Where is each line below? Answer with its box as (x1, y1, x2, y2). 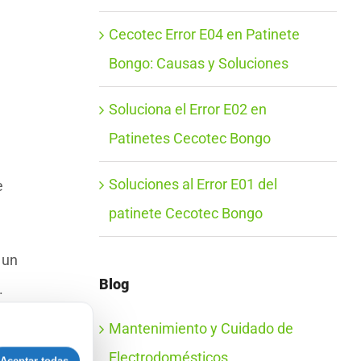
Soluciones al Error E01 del (108, 176, 277, 193)
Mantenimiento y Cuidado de (108, 320, 293, 338)
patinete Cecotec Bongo (108, 205, 263, 222)
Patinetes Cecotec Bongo (108, 130, 271, 147)
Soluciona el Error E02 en (108, 101, 267, 118)
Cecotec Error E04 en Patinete (108, 26, 300, 44)
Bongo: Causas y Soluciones (108, 55, 288, 73)
